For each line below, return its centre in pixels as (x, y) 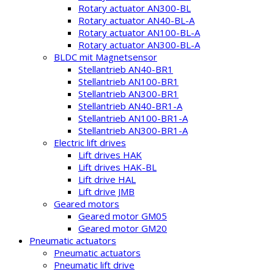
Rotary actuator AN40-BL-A (136, 20)
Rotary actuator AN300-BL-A (139, 44)
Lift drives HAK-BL (117, 167)
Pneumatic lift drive (94, 265)
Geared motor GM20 (123, 228)
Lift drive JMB (106, 191)
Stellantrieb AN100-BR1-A (133, 118)
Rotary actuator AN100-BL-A (139, 32)
